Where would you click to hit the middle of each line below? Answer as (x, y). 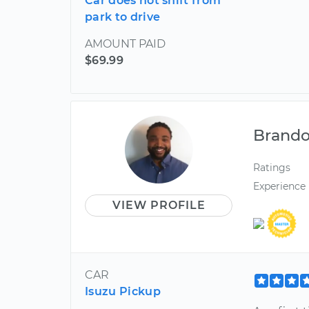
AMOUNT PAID (125, 43)
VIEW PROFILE (159, 205)
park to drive (123, 17)
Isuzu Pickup (123, 292)
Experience (280, 186)
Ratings (272, 167)
